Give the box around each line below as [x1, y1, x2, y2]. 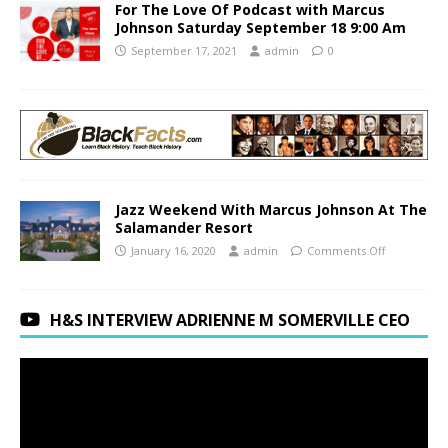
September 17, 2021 [131, 42, 237, 58]
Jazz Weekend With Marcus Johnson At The [115, 200, 427, 220]
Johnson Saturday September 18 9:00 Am [115, 17, 406, 37]
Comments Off [307, 243, 385, 259]
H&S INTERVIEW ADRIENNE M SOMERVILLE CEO [50, 309, 410, 332]
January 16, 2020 [131, 243, 216, 259]
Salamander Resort [115, 218, 253, 238]
